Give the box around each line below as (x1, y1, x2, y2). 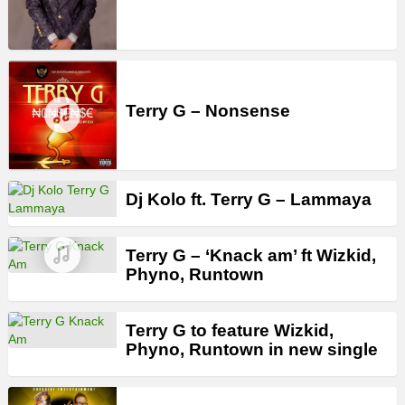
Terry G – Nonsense (126, 101, 290, 121)
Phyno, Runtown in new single (126, 339, 378, 359)
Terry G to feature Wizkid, (126, 320, 334, 340)
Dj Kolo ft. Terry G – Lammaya (126, 189, 372, 209)
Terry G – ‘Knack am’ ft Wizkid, (126, 245, 376, 265)
